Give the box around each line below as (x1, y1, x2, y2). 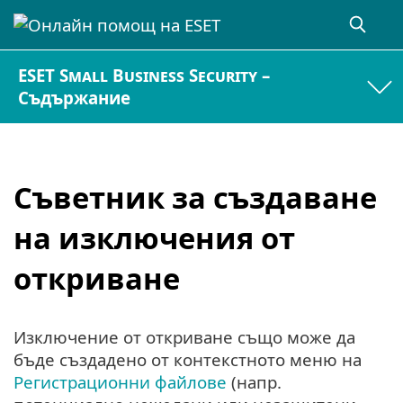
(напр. (227, 371, 282, 394)
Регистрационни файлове (13, 371, 227, 394)
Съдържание (18, 86, 131, 110)
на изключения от (13, 217, 295, 258)
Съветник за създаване (13, 176, 377, 218)
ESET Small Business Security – (18, 64, 271, 87)
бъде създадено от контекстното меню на (13, 348, 362, 372)
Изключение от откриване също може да (13, 326, 355, 349)
